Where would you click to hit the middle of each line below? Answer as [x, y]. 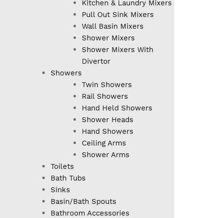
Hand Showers [108, 132]
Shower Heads [108, 120]
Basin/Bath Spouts [83, 202]
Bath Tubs [68, 178]
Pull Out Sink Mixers [118, 15]
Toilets [62, 167]
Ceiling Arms [104, 143]
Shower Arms [106, 155]
